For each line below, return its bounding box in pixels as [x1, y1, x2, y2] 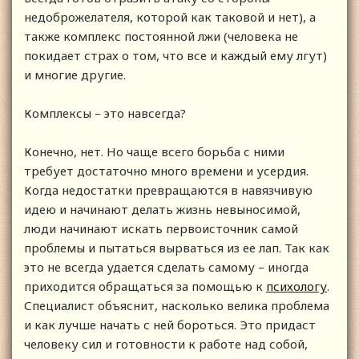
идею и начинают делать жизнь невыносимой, [24, 201, 301, 218]
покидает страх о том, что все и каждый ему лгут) [24, 47, 327, 64]
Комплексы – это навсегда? [24, 105, 189, 122]
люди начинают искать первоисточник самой [24, 220, 298, 237]
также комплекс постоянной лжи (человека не [24, 28, 298, 45]
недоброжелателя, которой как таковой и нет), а [24, 9, 316, 26]
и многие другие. [24, 67, 129, 83]
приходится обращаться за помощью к [24, 278, 266, 295]
